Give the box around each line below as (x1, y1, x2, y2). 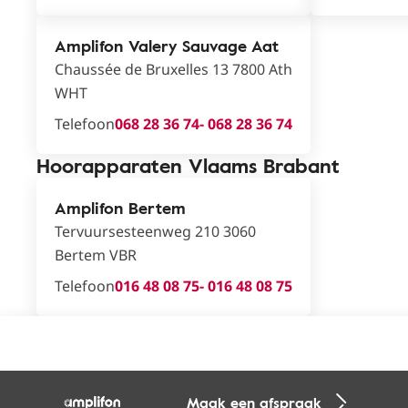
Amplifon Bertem (55, 196, 186, 219)
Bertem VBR (55, 245, 137, 265)
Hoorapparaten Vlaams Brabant (36, 150, 340, 180)
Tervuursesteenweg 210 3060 (55, 221, 256, 241)
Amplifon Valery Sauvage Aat (55, 34, 279, 57)
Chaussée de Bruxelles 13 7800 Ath (55, 59, 292, 79)
